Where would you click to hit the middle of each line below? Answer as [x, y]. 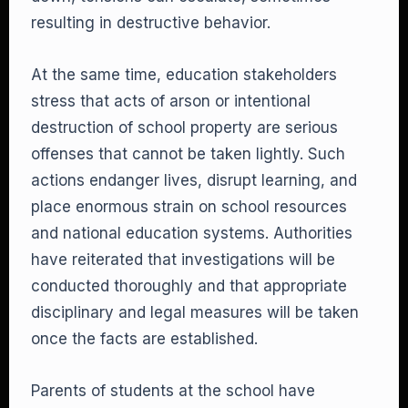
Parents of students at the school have [173, 391]
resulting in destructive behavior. [151, 23]
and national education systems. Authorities [192, 233]
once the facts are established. [144, 339]
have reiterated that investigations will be [183, 260]
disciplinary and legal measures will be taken [195, 312]
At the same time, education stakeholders [184, 75]
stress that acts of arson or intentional [171, 101]
